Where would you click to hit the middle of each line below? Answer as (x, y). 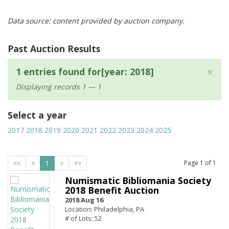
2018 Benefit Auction (112, 190)
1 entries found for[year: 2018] (85, 72)
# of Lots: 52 (83, 218)
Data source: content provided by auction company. (96, 21)
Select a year (37, 115)
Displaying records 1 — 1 (59, 87)
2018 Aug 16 (84, 200)
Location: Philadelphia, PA (105, 209)
